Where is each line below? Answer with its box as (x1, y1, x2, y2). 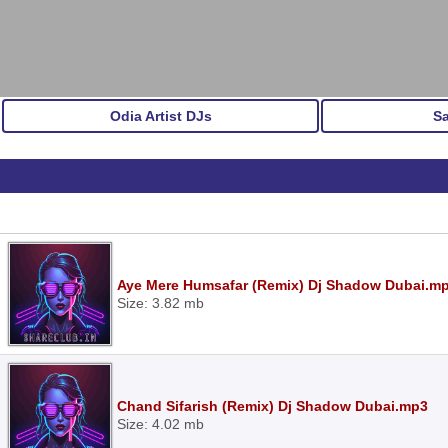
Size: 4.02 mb (117, 416, 204, 432)
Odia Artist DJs (109, 108, 212, 124)
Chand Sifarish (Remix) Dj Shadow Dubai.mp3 (117, 398, 428, 414)
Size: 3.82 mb (117, 295, 204, 311)
